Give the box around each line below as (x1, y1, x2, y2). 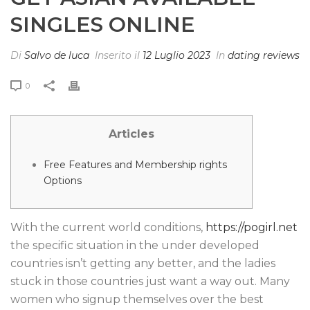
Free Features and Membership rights (43, 158, 227, 171)
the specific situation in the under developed (10, 239, 259, 252)
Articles (109, 127, 154, 140)
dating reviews (228, 49, 300, 62)
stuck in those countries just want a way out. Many (10, 275, 290, 288)
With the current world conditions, (10, 221, 206, 234)
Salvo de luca (24, 49, 89, 62)
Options (43, 174, 82, 187)
